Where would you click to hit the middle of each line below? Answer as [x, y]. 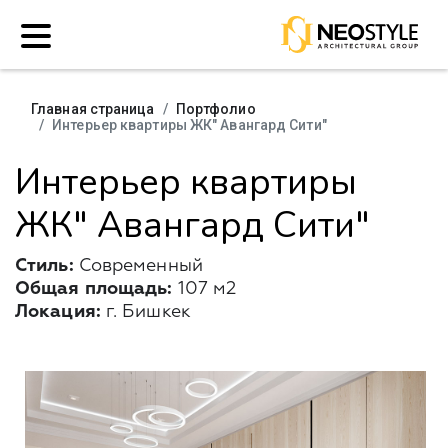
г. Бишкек [145, 312]
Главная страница [93, 109]
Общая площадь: [94, 289]
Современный [138, 266]
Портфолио [215, 109]
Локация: [58, 312]
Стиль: [44, 266]
